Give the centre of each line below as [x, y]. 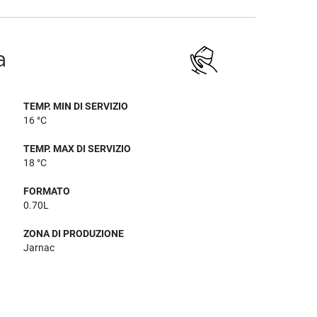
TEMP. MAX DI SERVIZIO [77, 149]
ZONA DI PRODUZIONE [74, 234]
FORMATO [47, 191]
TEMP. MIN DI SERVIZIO [76, 106]
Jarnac [39, 248]
